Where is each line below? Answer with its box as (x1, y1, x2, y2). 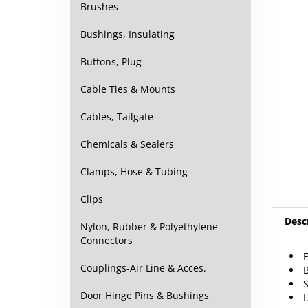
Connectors (80, 234, 133, 247)
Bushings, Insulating (80, 27, 175, 41)
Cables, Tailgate (80, 110, 153, 123)
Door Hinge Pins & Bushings (80, 289, 209, 302)
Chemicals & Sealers (80, 137, 174, 151)
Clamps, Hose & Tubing (80, 165, 188, 178)
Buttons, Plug (80, 55, 142, 68)
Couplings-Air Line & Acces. (80, 261, 206, 274)
